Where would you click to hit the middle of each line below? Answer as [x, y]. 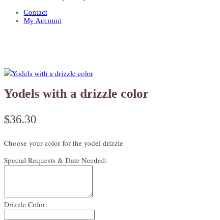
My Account [42, 21]
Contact [35, 12]
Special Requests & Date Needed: [55, 160]
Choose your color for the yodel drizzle [64, 143]
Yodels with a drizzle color [76, 94]
